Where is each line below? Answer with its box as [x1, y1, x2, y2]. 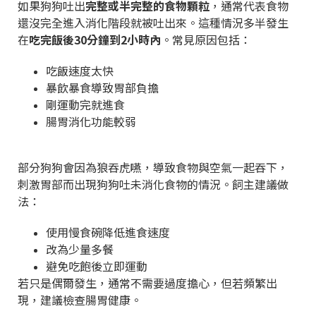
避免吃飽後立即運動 [46, 257, 147, 274]
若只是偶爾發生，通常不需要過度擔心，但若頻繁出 [18, 274, 277, 291]
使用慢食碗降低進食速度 [46, 223, 170, 241]
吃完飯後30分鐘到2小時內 [29, 30, 161, 48]
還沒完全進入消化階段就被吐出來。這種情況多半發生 [18, 13, 288, 31]
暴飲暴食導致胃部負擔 [46, 78, 159, 96]
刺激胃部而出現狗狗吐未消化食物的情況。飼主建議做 [18, 175, 288, 193]
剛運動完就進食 [46, 95, 125, 113]
